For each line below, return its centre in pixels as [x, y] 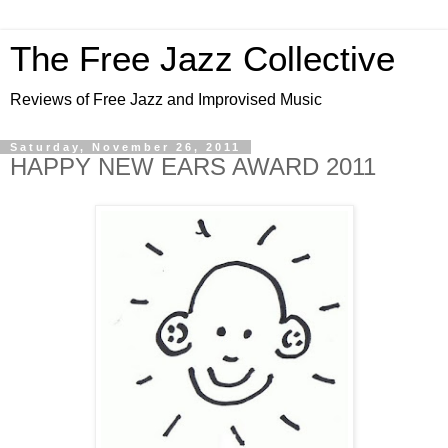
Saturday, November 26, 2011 [125, 147]
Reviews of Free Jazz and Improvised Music [166, 99]
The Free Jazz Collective [202, 59]
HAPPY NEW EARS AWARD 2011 [193, 166]
